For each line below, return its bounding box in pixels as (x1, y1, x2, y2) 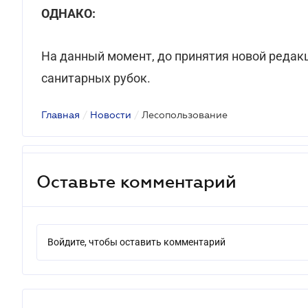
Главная (41, 109, 80, 120)
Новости (90, 109, 131, 120)
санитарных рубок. (41, 71, 151, 85)
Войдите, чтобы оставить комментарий (47, 236, 225, 247)
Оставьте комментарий (36, 171, 236, 191)
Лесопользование (142, 109, 228, 120)
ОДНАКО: (41, 6, 96, 21)
